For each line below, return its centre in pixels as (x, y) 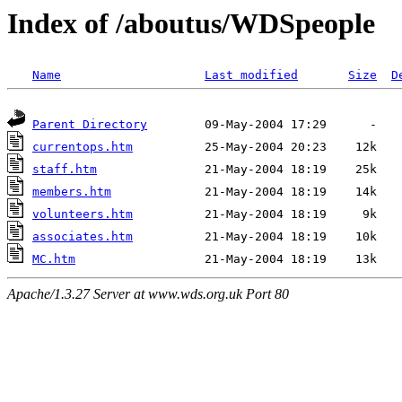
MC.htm (54, 259)
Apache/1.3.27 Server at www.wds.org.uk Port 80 (148, 294)
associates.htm (83, 237)
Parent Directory (90, 125)
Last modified (251, 75)
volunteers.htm (83, 214)
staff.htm (65, 170)
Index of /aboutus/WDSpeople (191, 23)
